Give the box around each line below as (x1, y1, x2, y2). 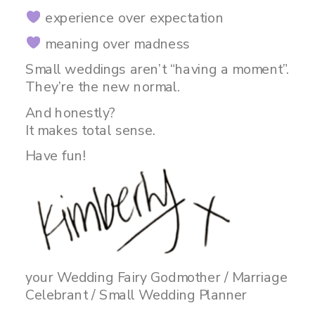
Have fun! (25, 146, 86, 165)
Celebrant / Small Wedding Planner (25, 285, 247, 304)
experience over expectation (41, 8, 224, 27)
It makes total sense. (25, 120, 156, 140)
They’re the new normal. (25, 77, 181, 96)
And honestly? (25, 103, 115, 122)
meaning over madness (41, 34, 191, 53)
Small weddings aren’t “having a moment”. (25, 60, 290, 79)
